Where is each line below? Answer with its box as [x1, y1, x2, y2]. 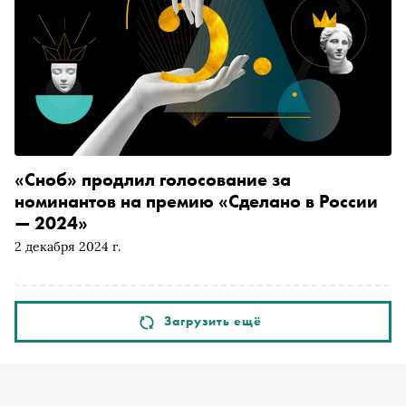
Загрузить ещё [164, 313, 262, 330]
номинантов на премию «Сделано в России [14, 188, 378, 213]
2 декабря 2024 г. [14, 237, 121, 255]
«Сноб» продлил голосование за [14, 167, 291, 191]
